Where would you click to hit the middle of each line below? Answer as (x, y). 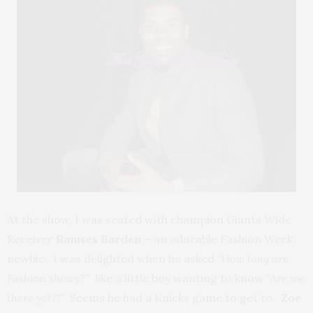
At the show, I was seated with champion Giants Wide (149, 219)
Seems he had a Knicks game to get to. (175, 298)
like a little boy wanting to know (181, 278)
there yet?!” (38, 298)
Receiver (31, 239)
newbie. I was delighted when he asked (112, 259)
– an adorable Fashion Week (217, 239)
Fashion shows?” (51, 278)
